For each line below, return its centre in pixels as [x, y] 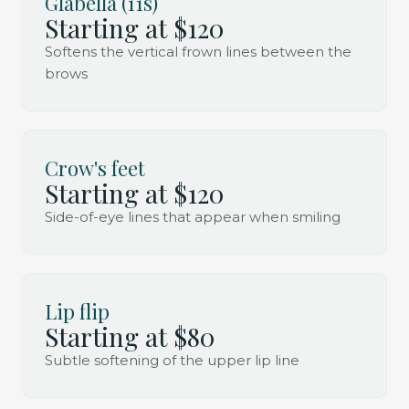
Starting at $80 [130, 336]
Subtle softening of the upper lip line [172, 360]
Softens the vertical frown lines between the [198, 51]
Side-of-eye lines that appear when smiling [193, 216]
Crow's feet [95, 168]
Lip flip [77, 311]
